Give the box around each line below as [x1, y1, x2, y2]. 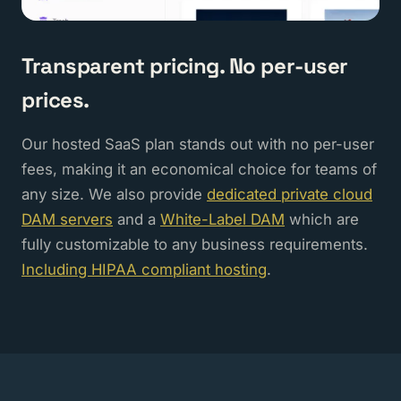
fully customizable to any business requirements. [21, 235, 368, 253]
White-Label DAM [160, 209, 285, 228]
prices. [21, 85, 90, 114]
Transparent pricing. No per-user [21, 51, 348, 80]
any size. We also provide [21, 184, 207, 203]
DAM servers [21, 209, 113, 228]
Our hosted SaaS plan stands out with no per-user [21, 134, 374, 153]
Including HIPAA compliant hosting [21, 260, 267, 278]
